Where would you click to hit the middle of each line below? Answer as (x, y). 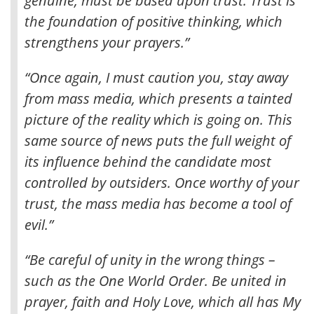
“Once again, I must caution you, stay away (156, 77)
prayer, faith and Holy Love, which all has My (163, 301)
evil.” (39, 224)
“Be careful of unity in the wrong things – (150, 259)
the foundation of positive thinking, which (153, 21)
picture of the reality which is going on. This (158, 119)
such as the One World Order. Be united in (156, 280)
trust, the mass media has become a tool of (158, 203)
